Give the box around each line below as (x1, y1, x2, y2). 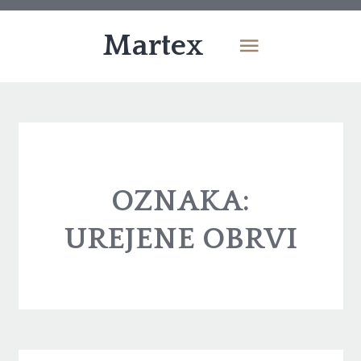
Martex (102, 29, 204, 64)
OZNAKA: (111, 185, 250, 219)
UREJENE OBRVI (64, 222, 297, 257)
